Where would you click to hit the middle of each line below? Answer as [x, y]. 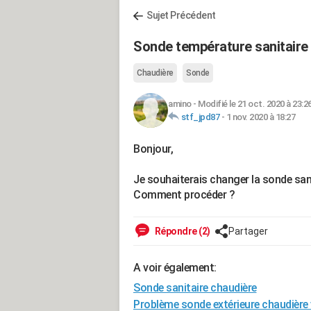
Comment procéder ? [184, 195]
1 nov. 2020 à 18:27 [260, 117]
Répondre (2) [182, 231]
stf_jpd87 [200, 117]
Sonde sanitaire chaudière [195, 288]
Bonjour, [153, 149]
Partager [248, 231]
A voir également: [175, 268]
